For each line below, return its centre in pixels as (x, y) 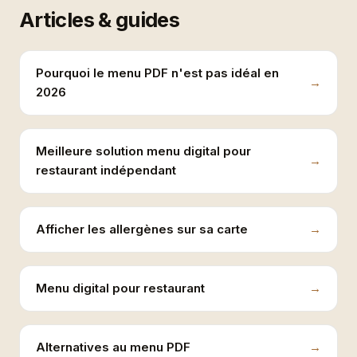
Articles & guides (100, 20)
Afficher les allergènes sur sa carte (142, 229)
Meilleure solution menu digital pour (143, 151)
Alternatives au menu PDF (113, 347)
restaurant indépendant (106, 170)
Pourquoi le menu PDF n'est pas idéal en (157, 73)
